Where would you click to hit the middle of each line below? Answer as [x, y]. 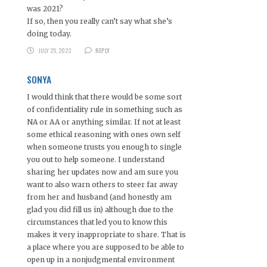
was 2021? [45, 8]
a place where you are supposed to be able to [105, 247]
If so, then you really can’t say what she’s [100, 21]
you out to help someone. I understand [96, 159]
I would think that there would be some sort [104, 97]
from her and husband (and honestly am [99, 197]
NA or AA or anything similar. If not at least [104, 122]
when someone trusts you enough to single [104, 147]
